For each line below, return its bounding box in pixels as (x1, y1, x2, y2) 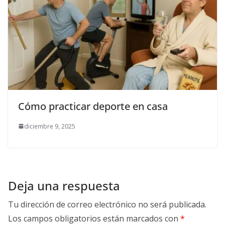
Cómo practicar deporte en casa (18, 99, 168, 113)
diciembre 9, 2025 (24, 122, 75, 131)
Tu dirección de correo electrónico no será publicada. (8, 198, 206, 210)
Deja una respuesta (8, 177, 120, 194)
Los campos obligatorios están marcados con (8, 212, 180, 224)
